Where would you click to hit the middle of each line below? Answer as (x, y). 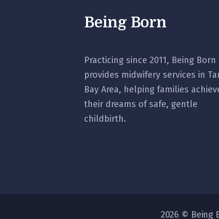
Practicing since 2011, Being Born (150, 60)
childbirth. (105, 119)
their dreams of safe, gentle (141, 104)
